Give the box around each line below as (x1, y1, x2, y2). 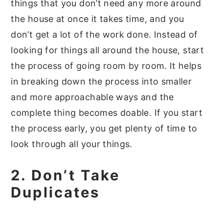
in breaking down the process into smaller (11, 76, 192, 87)
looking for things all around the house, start (11, 45, 204, 55)
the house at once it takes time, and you (11, 14, 184, 24)
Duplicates (11, 184, 100, 201)
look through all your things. (11, 139, 132, 149)
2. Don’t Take (11, 167, 120, 184)
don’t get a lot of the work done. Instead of (11, 29, 198, 40)
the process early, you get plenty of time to (11, 123, 197, 133)
